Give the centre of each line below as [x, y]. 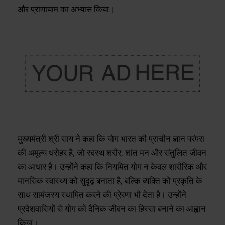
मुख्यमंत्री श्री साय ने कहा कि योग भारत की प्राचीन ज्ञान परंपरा [111, 138]
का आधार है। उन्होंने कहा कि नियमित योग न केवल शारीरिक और [112, 166]
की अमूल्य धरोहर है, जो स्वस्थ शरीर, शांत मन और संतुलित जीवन [112, 152]
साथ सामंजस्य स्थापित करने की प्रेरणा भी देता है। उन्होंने [102, 195]
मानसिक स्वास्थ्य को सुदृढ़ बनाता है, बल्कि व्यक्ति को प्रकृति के [110, 181]
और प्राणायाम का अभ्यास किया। [66, 9]
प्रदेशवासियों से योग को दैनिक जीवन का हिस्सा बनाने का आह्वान [112, 209]
